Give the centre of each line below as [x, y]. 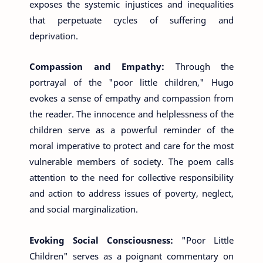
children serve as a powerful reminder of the [131, 130]
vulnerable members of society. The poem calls [131, 162]
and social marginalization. [84, 209]
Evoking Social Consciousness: [105, 240]
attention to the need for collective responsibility [131, 178]
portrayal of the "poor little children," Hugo [131, 82]
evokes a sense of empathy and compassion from [131, 98]
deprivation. [54, 36]
